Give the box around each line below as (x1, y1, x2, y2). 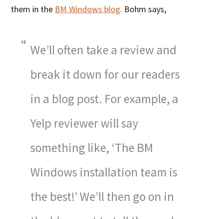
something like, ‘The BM (30, 139, 153, 155)
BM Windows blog (55, 3, 121, 15)
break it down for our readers (30, 66, 180, 82)
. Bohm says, (120, 3, 167, 15)
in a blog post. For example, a (30, 90, 179, 107)
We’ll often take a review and (30, 42, 177, 58)
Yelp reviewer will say (30, 115, 139, 131)
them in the (11, 3, 55, 15)
